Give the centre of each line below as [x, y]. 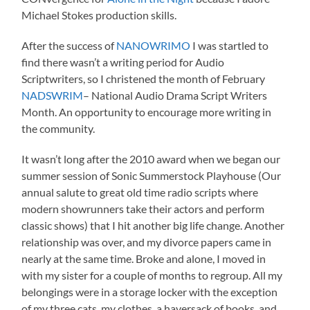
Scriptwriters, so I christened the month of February [144, 78]
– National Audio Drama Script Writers [175, 95]
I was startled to [230, 45]
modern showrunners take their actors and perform [143, 208]
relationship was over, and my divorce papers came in [147, 241]
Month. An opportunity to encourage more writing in [147, 111]
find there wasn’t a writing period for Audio [123, 62]
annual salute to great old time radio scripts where [140, 192]
